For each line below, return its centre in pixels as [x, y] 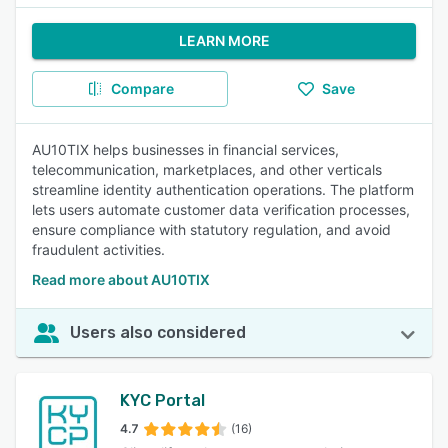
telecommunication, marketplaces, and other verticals [207, 169]
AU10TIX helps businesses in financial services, [185, 149]
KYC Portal [162, 400]
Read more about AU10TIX [121, 279]
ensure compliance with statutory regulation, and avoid [211, 229]
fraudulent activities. [98, 249]
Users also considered [158, 332]
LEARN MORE [224, 40]
